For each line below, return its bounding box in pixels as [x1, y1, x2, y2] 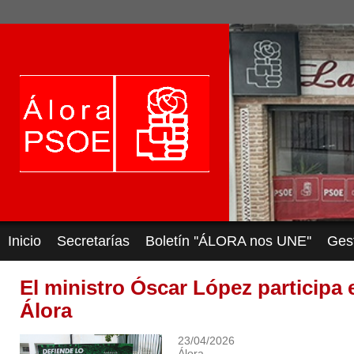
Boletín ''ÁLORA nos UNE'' [145, 233, 311, 249]
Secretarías [57, 233, 130, 249]
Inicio [8, 233, 41, 249]
